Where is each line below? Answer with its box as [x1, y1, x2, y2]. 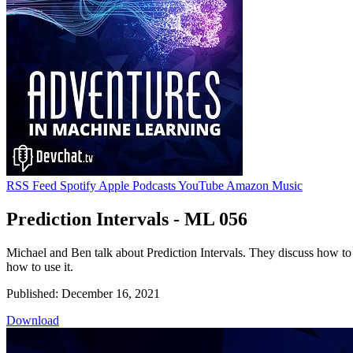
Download [6, 313, 59, 327]
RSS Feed [6, 178, 57, 192]
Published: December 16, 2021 [6, 286, 160, 300]
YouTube [178, 178, 224, 192]
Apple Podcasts [98, 178, 176, 192]
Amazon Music [226, 178, 303, 192]
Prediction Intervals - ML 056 [6, 208, 247, 229]
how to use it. [6, 259, 73, 273]
